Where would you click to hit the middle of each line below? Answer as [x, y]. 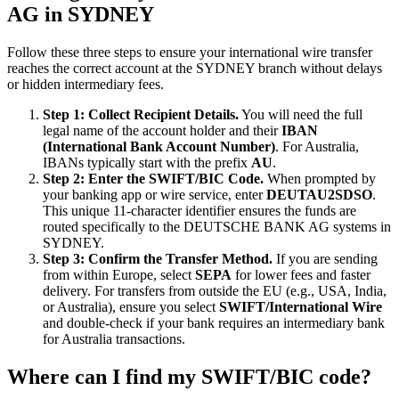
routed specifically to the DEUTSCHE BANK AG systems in [217, 227]
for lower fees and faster [301, 275]
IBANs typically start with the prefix [147, 163]
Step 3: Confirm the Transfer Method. [158, 259]
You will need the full [301, 115]
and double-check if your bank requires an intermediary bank [214, 323]
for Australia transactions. [114, 339]
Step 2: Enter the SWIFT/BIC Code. [153, 179]
